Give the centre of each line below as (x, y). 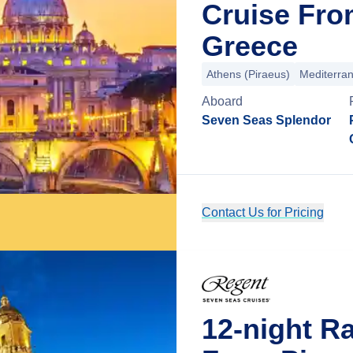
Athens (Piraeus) (248, 74)
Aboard (222, 101)
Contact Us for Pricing (263, 212)
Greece (250, 46)
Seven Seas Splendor (266, 120)
